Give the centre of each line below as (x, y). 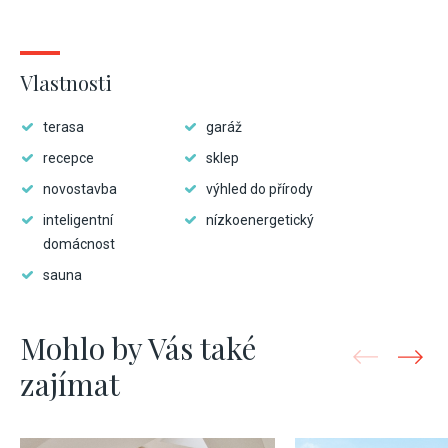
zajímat (70, 384)
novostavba (80, 189)
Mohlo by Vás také (138, 348)
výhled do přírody (259, 189)
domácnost (79, 244)
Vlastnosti (66, 82)
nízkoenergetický (260, 220)
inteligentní (78, 220)
